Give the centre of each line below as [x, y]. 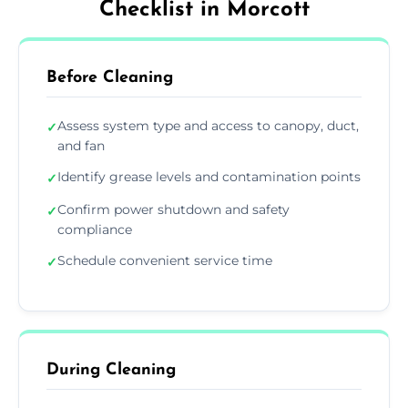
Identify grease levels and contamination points [209, 176]
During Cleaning [111, 370]
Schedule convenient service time [165, 260]
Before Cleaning [110, 77]
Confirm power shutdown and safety [173, 209]
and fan [81, 145]
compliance [95, 229]
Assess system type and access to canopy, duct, [208, 125]
